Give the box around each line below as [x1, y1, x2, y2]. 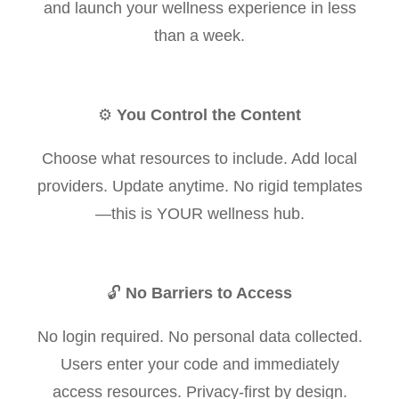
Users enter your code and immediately [60, 354, 339, 373]
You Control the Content [117, 105, 301, 124]
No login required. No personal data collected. [37, 327, 362, 346]
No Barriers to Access [126, 283, 292, 302]
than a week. [154, 26, 245, 45]
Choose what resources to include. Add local [42, 149, 357, 167]
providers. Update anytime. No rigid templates [37, 176, 362, 195]
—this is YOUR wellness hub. [94, 204, 305, 223]
